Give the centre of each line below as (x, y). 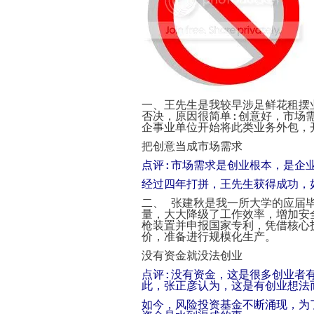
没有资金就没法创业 (192, 255)
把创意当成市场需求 (192, 146)
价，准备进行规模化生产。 (209, 237)
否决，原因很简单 (186, 116)
